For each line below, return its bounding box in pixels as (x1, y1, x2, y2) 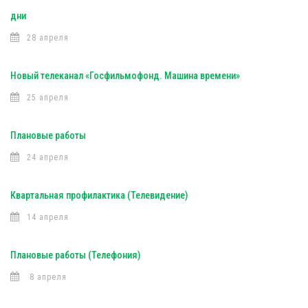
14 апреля (27, 212, 69, 222)
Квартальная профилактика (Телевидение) (10, 190, 188, 201)
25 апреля (27, 93, 69, 102)
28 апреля (27, 33, 69, 43)
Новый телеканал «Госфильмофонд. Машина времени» (10, 70, 240, 81)
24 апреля (27, 153, 69, 162)
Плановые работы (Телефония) (10, 250, 140, 261)
